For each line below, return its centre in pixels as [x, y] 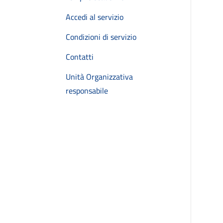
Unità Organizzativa [99, 77]
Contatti [80, 57]
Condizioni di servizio [101, 37]
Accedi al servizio [95, 17]
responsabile [87, 91]
